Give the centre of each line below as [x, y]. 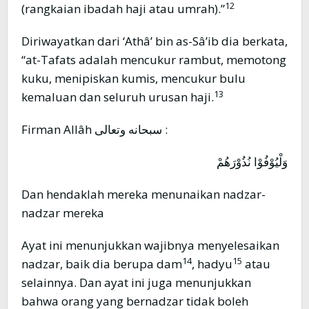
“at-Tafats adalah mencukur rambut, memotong [154, 60]
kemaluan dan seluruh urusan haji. [118, 97]
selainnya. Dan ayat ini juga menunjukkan [136, 283]
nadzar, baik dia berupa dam [102, 264]
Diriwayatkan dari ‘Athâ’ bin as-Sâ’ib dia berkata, [154, 41]
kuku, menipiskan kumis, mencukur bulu [133, 79]
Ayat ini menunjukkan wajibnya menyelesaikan [150, 246]
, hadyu [212, 264]
